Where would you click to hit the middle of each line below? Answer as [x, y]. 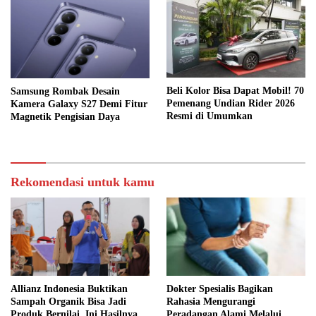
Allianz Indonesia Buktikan [69, 288]
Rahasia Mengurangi [211, 301]
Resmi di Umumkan [211, 116]
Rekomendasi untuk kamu [83, 182]
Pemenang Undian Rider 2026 [231, 104]
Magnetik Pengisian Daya [65, 116]
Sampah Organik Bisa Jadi [68, 301]
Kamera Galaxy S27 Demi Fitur [79, 104]
